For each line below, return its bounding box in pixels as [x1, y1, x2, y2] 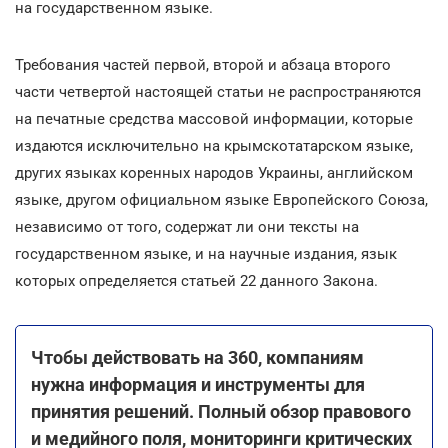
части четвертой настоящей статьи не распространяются [15, 82, 421, 101]
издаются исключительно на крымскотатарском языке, [15, 136, 413, 155]
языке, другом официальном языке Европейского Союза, [15, 190, 428, 209]
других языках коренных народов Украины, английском [15, 163, 413, 182]
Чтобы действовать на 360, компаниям [31, 346, 364, 368]
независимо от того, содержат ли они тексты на [15, 217, 359, 236]
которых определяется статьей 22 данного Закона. [15, 271, 378, 290]
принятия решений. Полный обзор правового [31, 400, 411, 422]
